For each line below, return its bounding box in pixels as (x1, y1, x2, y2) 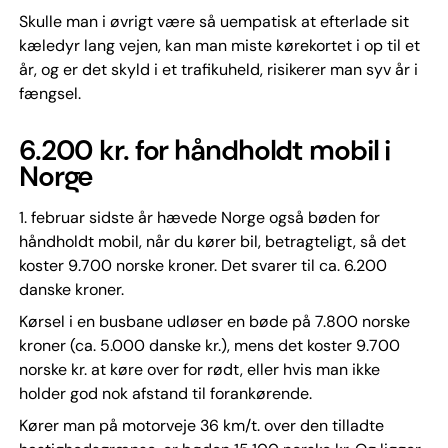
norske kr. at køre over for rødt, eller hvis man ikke (18, 359, 380, 380)
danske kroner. (18, 279, 124, 300)
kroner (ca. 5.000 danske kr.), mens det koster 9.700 (18, 335, 400, 356)
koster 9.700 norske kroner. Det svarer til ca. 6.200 (18, 255, 387, 276)
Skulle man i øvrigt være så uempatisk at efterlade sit (18, 11, 409, 32)
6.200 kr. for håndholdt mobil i (18, 132, 391, 169)
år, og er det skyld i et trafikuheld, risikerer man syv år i (18, 59, 418, 80)
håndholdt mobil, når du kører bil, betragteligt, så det (18, 231, 406, 252)
